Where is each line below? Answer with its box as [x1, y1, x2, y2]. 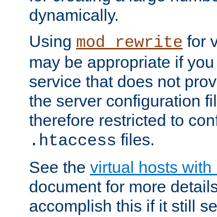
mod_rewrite [76, 33, 183, 52]
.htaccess [29, 132, 116, 151]
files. [116, 130, 155, 149]
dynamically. [29, 6, 119, 25]
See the [29, 158, 90, 177]
